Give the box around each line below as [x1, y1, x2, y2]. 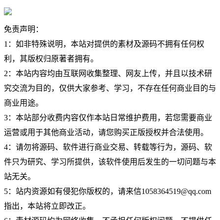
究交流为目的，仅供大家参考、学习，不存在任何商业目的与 [4, 83, 216, 92]
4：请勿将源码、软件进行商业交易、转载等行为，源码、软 [4, 142, 212, 151]
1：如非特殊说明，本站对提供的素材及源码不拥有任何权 [4, 39, 204, 48]
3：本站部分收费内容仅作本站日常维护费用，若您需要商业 [4, 113, 212, 122]
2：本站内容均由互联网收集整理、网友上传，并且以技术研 [4, 69, 212, 78]
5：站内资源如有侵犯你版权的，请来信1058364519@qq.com [4, 187, 211, 195]
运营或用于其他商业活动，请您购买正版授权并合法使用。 [4, 128, 208, 137]
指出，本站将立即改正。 [4, 201, 90, 210]
